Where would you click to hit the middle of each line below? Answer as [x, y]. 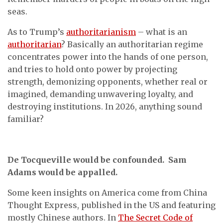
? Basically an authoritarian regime [132, 44]
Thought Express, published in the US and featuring [111, 205]
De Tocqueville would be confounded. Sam [97, 160]
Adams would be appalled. [62, 172]
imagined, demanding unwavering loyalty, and [100, 94]
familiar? [26, 119]
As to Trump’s [37, 32]
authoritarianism [101, 32]
